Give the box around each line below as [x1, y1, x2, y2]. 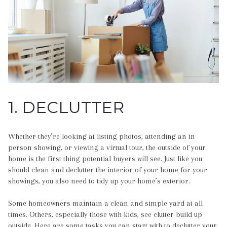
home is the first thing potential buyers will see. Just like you [8, 154, 202, 164]
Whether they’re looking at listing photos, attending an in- [8, 132, 198, 141]
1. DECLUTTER [8, 97, 124, 117]
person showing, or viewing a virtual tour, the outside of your [8, 143, 206, 153]
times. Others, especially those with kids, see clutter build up [8, 210, 202, 219]
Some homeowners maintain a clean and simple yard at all [8, 199, 203, 208]
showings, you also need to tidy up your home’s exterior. [8, 176, 190, 186]
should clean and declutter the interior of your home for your [8, 165, 207, 175]
